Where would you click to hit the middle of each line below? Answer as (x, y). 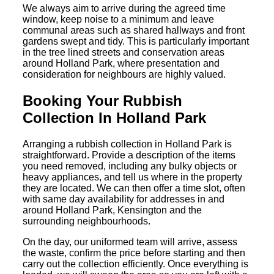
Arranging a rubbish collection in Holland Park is (128, 144)
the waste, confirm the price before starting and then (134, 253)
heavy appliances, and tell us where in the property (133, 177)
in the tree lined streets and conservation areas (124, 53)
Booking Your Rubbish (103, 101)
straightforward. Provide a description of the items (129, 155)
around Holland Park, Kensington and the (113, 210)
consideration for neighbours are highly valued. (124, 75)
